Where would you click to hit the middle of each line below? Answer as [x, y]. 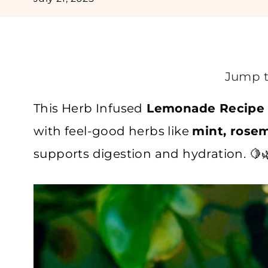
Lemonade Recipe [204, 108]
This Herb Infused [88, 108]
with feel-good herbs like [113, 131]
